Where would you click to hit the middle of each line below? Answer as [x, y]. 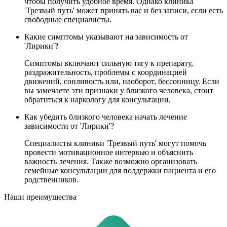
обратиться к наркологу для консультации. [98, 100]
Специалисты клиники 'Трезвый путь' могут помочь [115, 143]
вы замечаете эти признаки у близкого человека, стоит [119, 91]
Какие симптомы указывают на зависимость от [106, 37]
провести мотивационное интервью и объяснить [109, 153]
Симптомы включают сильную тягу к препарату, [109, 63]
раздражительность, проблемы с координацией [106, 72]
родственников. [51, 180]
